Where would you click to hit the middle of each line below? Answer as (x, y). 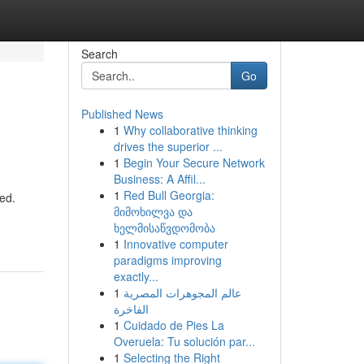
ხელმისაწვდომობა (164, 227)
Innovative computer (175, 244)
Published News (122, 114)
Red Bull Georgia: (169, 195)
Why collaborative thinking (190, 130)
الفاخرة (131, 309)
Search (99, 54)
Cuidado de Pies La (173, 325)
